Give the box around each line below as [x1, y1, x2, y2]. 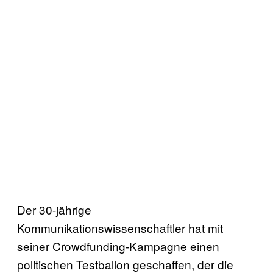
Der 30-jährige [17, 200, 91, 218]
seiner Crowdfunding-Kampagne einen [17, 237, 219, 254]
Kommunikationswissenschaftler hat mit [17, 219, 223, 236]
